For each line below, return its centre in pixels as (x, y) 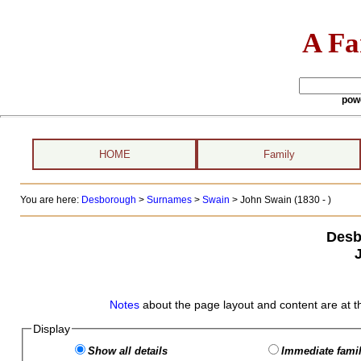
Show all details (127, 351)
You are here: (50, 200)
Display (51, 329)
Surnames (169, 200)
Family (279, 154)
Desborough (108, 200)
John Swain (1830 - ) (285, 200)
